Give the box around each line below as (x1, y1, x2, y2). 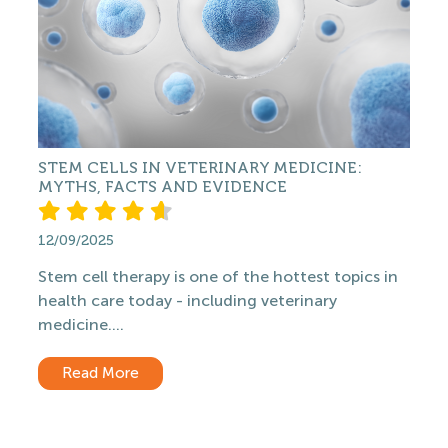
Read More (62, 364, 139, 382)
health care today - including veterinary (38, 291, 337, 310)
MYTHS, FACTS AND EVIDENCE (38, 177, 287, 196)
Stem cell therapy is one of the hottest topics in (38, 267, 398, 286)
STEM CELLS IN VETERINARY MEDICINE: (38, 158, 362, 177)
